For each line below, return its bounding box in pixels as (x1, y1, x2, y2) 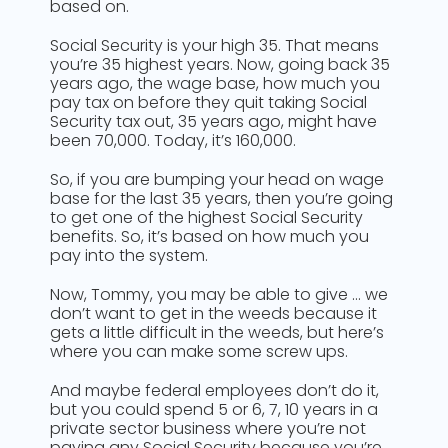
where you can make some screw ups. (50, 340, 348, 363)
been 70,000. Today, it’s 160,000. (50, 129, 296, 152)
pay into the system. (50, 244, 208, 267)
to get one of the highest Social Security (50, 206, 363, 229)
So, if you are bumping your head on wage (50, 168, 384, 191)
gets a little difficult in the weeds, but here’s (50, 321, 384, 344)
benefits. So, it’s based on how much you (50, 225, 369, 248)
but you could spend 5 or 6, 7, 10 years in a (50, 398, 378, 421)
